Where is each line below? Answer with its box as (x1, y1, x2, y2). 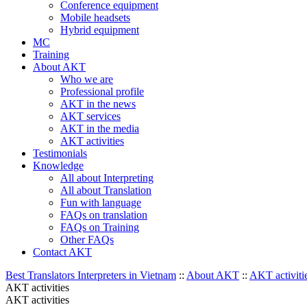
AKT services (60, 110, 121, 123)
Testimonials (33, 147, 87, 160)
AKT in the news (60, 98, 136, 110)
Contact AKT (33, 246, 92, 258)
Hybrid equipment (60, 24, 139, 36)
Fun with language (60, 197, 141, 209)
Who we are (60, 73, 113, 86)
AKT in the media (60, 123, 139, 135)
